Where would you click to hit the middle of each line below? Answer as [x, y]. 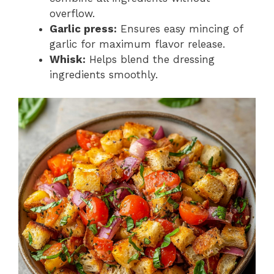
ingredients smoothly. [104, 74]
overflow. [72, 13]
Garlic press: [83, 28]
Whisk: [68, 59]
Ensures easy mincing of [180, 28]
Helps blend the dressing [150, 59]
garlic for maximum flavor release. [137, 44]
